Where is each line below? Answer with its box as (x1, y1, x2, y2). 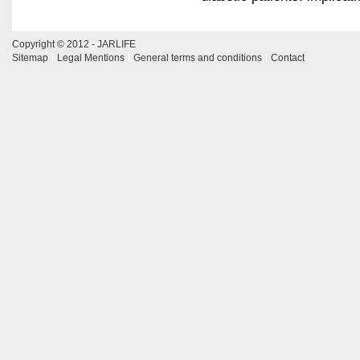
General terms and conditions (133, 51, 262, 63)
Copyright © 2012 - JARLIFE (12, 38, 136, 50)
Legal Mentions (57, 51, 125, 63)
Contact (271, 51, 305, 63)
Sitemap (12, 51, 48, 63)
